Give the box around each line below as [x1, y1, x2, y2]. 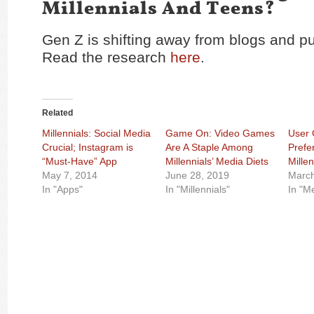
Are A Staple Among [165, 142, 253, 153]
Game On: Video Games [165, 128, 275, 139]
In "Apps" [42, 184, 83, 195]
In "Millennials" [165, 184, 230, 195]
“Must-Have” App [42, 156, 117, 167]
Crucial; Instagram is [42, 142, 133, 153]
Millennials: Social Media [42, 128, 151, 139]
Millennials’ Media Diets [165, 156, 268, 167]
